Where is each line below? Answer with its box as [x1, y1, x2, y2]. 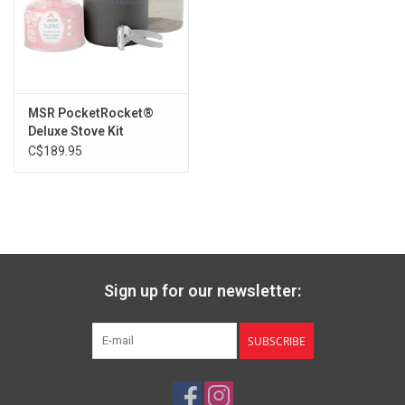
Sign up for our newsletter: [104, 281, 301, 301]
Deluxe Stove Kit [28, 124, 124, 139]
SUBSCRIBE [247, 334, 306, 350]
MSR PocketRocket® [28, 106, 154, 121]
